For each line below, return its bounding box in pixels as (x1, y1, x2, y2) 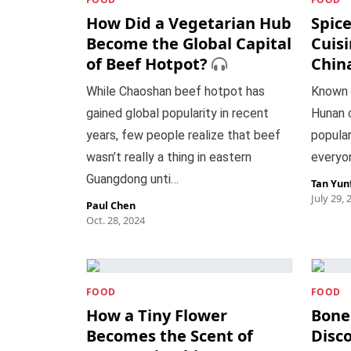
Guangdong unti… (85, 172, 179, 186)
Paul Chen (85, 198, 136, 212)
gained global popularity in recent (85, 106, 269, 121)
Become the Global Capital (85, 33, 291, 54)
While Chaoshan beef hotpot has (85, 84, 265, 99)
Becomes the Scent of (85, 325, 253, 346)
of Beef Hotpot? (85, 53, 208, 74)
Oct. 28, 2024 (85, 213, 145, 227)
